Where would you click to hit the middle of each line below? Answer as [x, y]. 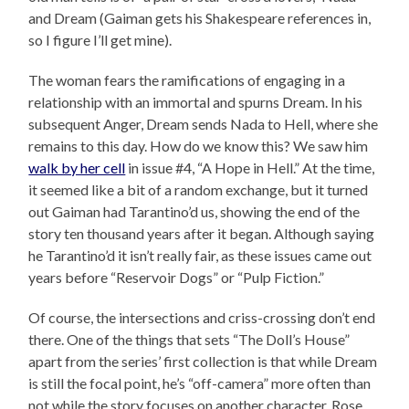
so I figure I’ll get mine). [100, 39]
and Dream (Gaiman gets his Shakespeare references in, [200, 17]
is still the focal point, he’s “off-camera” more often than [200, 383]
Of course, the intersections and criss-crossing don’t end [202, 317]
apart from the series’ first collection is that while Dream [203, 361]
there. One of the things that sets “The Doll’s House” [189, 339]
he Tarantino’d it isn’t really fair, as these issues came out [200, 255]
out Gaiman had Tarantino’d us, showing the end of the [194, 211]
